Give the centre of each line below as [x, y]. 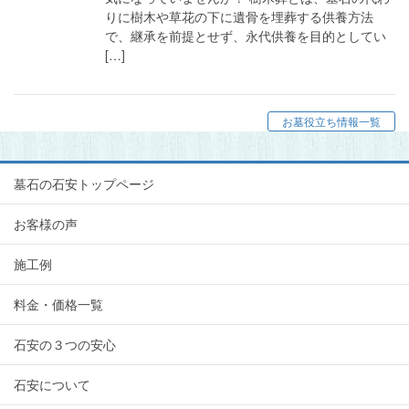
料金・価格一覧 [58, 304]
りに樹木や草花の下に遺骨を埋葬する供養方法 [239, 16]
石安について [52, 385]
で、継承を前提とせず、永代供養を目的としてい [246, 35]
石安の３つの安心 [65, 345]
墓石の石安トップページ [84, 184]
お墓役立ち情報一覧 [331, 121]
